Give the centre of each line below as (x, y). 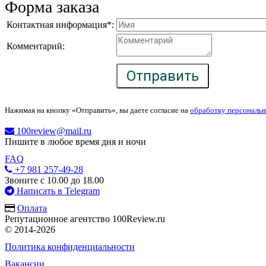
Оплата (32, 208)
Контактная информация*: (60, 25)
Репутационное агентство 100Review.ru (85, 219)
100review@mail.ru (53, 131)
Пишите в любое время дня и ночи (75, 142)
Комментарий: (36, 46)
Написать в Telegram (57, 191)
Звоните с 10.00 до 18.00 (54, 180)
